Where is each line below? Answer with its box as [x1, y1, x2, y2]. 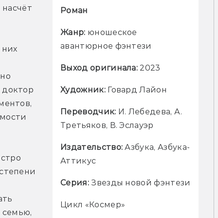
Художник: [60, 85, 108, 95]
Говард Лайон [108, 85, 167, 95]
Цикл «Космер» [60, 200, 126, 210]
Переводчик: [60, 107, 118, 117]
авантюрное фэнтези [60, 41, 152, 51]
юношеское [87, 28, 137, 37]
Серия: [60, 178, 91, 188]
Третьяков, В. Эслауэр [60, 121, 154, 130]
